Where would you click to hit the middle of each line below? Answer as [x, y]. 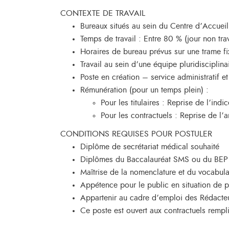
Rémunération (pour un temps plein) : [144, 90]
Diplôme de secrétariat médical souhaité [150, 147]
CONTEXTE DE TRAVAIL [103, 13]
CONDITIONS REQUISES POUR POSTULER [136, 134]
